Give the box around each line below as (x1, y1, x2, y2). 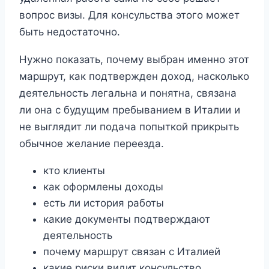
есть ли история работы (43, 197, 164, 210)
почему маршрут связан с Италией (43, 246, 220, 258)
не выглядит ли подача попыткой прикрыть (19, 121, 239, 133)
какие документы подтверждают (43, 213, 210, 226)
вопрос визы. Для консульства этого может (19, 9, 240, 22)
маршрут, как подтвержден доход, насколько (19, 70, 249, 83)
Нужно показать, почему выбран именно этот (19, 53, 249, 66)
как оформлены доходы (43, 181, 163, 193)
